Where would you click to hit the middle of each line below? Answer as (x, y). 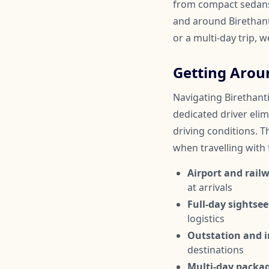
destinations (216, 250)
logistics (206, 219)
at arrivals (210, 188)
